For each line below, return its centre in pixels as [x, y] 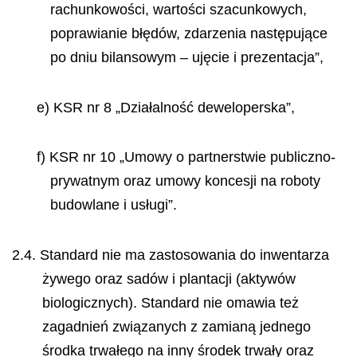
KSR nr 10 [84, 157]
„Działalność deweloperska [200, 107]
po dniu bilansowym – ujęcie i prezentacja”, [186, 57]
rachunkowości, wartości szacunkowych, [178, 10]
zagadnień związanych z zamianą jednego [176, 326]
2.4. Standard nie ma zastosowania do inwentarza [171, 255]
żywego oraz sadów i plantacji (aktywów [169, 279]
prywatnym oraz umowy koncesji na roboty [185, 181]
